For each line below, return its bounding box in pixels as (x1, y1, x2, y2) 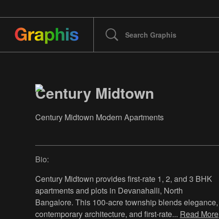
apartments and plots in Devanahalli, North (35, 185, 183, 197)
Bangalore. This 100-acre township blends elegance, (35, 197, 218, 208)
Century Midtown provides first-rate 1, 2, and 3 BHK (35, 173, 212, 185)
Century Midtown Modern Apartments (35, 111, 164, 123)
